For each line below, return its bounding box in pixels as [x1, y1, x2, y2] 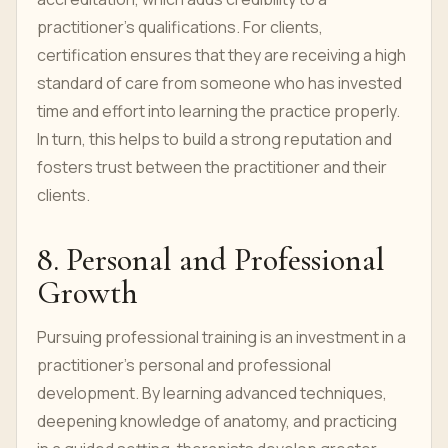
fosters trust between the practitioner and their [37, 156, 387, 178]
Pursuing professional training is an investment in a [37, 326, 406, 348]
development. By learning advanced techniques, [37, 382, 387, 404]
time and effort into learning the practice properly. [37, 100, 400, 122]
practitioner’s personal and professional [37, 354, 331, 376]
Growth [37, 273, 138, 312]
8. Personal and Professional [37, 240, 385, 279]
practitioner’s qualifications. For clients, [37, 16, 323, 38]
